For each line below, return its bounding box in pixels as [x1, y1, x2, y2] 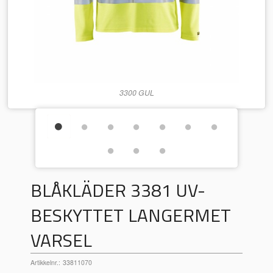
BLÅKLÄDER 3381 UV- [30, 175, 206, 204]
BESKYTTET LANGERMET [30, 200, 232, 229]
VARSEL [30, 225, 93, 254]
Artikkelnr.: [30, 257, 61, 267]
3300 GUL [119, 87, 154, 97]
